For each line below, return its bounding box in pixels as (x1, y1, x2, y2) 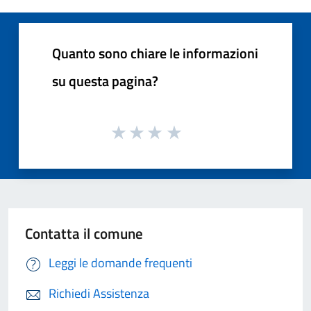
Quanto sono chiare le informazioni (52, 42, 258, 64)
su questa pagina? (52, 69, 158, 92)
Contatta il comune (25, 222, 143, 245)
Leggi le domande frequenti (49, 253, 192, 273)
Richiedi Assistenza (49, 284, 149, 303)
